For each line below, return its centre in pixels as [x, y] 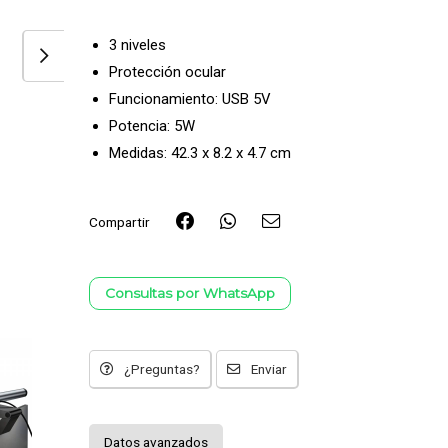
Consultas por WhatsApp [190, 293]
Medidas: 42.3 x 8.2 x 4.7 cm [200, 153]
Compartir [119, 221]
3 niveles [137, 45]
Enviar [269, 369]
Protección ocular [167, 72]
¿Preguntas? [162, 369]
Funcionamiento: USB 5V [190, 99]
